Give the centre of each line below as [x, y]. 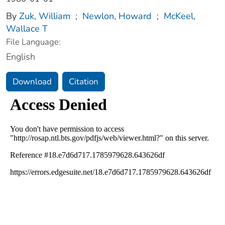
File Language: [33, 42]
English [21, 57]
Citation [84, 82]
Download [32, 82]
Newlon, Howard [117, 16]
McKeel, [180, 16]
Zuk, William [45, 16]
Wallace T [27, 29]
